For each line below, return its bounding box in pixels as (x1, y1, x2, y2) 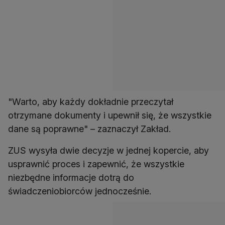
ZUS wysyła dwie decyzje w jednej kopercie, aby (8, 145, 209, 156)
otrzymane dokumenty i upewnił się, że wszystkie (8, 110, 211, 121)
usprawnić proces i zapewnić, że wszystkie (8, 159, 184, 170)
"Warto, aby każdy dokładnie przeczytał (8, 96, 173, 107)
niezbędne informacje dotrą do (8, 172, 134, 183)
